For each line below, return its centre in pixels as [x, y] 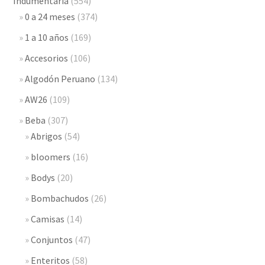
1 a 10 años [47, 37]
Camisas [48, 219]
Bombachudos [60, 198]
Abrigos [47, 136]
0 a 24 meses [50, 16]
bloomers [51, 156]
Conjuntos [52, 239]
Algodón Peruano [60, 78]
